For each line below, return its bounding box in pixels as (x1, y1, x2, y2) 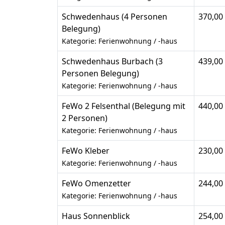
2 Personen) (62, 113, 107, 124)
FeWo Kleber (62, 145, 109, 157)
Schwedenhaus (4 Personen (62, 11, 167, 23)
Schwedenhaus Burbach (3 (62, 56, 163, 67)
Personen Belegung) (62, 68, 139, 79)
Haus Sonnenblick (62, 210, 130, 222)
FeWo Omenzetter (62, 178, 131, 189)
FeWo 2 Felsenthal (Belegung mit (62, 100, 185, 112)
